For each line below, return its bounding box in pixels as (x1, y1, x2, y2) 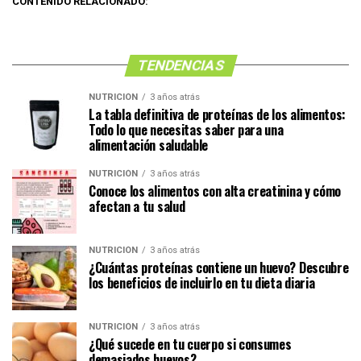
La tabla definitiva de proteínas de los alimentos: (89, 104, 346, 124)
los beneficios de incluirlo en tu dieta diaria (89, 272, 315, 293)
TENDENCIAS (135, 56, 226, 73)
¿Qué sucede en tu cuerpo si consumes (89, 334, 292, 354)
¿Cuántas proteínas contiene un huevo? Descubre (89, 257, 349, 277)
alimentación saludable (89, 135, 208, 155)
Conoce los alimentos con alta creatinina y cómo (89, 180, 341, 201)
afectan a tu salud (89, 196, 185, 216)
